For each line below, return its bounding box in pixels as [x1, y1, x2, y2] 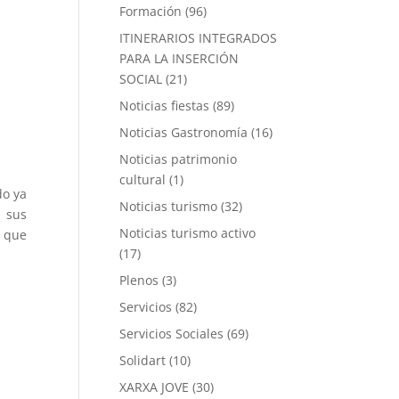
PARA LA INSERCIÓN [119, 50, 240, 67]
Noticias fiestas [119, 97, 210, 114]
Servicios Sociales [119, 325, 224, 342]
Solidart [119, 352, 167, 369]
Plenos [119, 272, 159, 289]
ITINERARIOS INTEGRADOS [119, 29, 278, 46]
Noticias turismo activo [119, 224, 256, 241]
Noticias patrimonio [119, 151, 238, 167]
